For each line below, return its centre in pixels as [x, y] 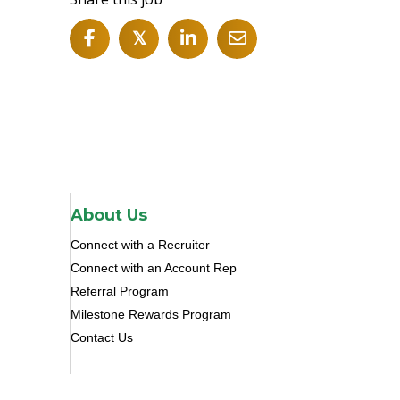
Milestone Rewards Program [151, 315]
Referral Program [120, 292]
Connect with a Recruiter [141, 245]
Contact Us [102, 338]
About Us [109, 216]
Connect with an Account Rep [154, 268]
